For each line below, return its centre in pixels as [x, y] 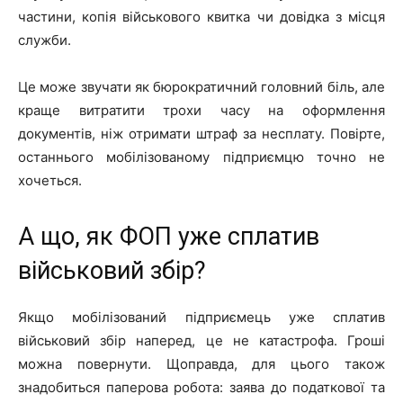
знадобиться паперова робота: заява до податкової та [201, 387]
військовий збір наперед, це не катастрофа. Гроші [201, 340]
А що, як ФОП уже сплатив [169, 236]
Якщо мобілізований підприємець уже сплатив [201, 317]
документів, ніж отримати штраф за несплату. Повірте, [201, 133]
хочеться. [50, 180]
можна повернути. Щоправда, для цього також [201, 363]
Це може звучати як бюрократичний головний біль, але [201, 86]
